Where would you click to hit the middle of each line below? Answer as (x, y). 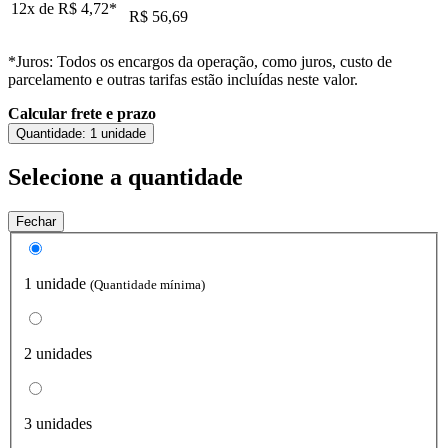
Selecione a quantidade (125, 176)
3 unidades (58, 424)
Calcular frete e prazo (82, 113)
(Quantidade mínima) (147, 285)
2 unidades (58, 354)
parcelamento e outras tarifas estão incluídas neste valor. (183, 79)
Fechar (36, 221)
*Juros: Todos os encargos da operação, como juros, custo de (200, 61)
